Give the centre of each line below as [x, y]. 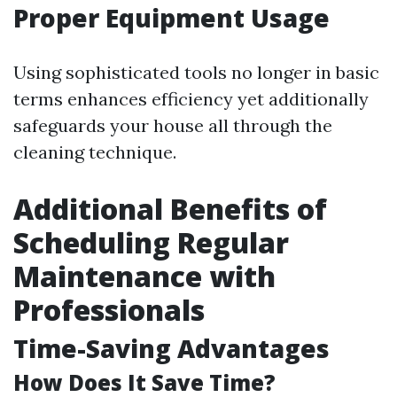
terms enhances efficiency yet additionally [191, 99]
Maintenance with [144, 276]
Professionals [109, 310]
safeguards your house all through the [173, 125]
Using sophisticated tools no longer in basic [196, 72]
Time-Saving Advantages [171, 348]
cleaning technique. [95, 152]
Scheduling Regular [151, 242]
